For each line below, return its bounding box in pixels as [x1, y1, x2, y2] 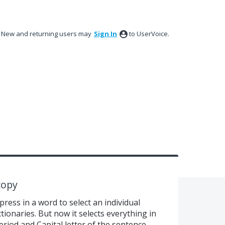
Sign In [94, 29, 117, 38]
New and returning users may [1, 29, 93, 38]
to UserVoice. [129, 29, 169, 38]
